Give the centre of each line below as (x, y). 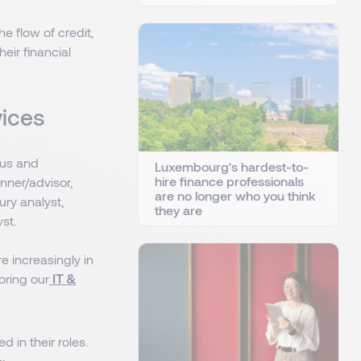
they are (178, 210)
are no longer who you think (235, 195)
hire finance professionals (229, 180)
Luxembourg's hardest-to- (232, 166)
